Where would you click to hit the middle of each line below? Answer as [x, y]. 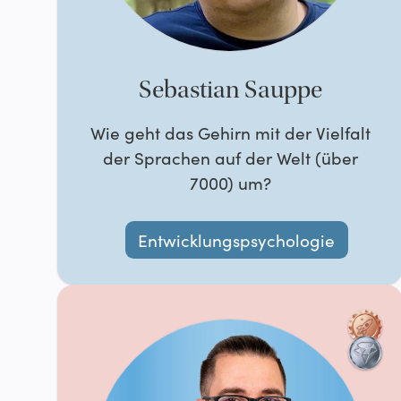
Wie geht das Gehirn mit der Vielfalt [230, 133]
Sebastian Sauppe [230, 90]
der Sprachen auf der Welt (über [230, 158]
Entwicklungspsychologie [237, 239]
